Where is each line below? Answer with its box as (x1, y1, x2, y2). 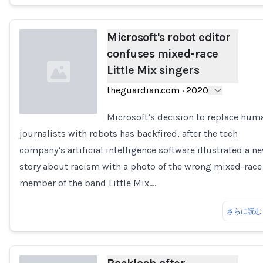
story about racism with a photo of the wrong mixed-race (19, 161, 262, 172)
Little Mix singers (107, 63, 200, 77)
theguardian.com (107, 85, 180, 96)
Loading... (19, 134, 59, 145)
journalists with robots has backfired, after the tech (19, 128, 238, 139)
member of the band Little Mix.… (19, 177, 156, 188)
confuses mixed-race (107, 47, 218, 60)
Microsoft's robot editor (107, 31, 231, 44)
